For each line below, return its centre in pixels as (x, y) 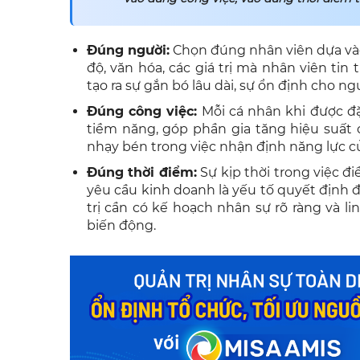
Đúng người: (128, 51)
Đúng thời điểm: (142, 173)
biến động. (121, 226)
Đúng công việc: (142, 112)
